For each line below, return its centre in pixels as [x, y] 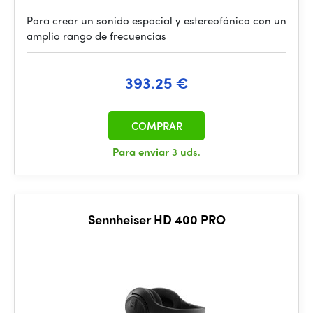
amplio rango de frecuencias [96, 36]
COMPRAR [156, 126]
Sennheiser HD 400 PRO [156, 219]
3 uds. [186, 152]
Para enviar [142, 152]
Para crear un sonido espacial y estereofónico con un [156, 20]
